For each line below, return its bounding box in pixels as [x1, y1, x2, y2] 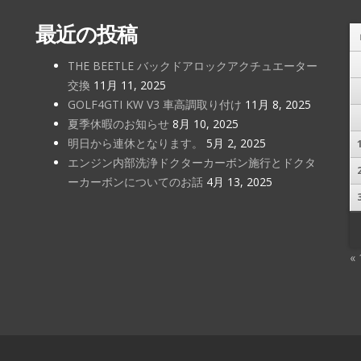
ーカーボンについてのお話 [68, 174, 203, 190]
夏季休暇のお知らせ [68, 116, 169, 132]
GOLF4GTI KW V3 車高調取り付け [68, 97, 242, 113]
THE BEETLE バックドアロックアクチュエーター [68, 58, 317, 74]
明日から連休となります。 [68, 135, 203, 151]
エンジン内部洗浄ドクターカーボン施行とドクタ [68, 155, 316, 171]
